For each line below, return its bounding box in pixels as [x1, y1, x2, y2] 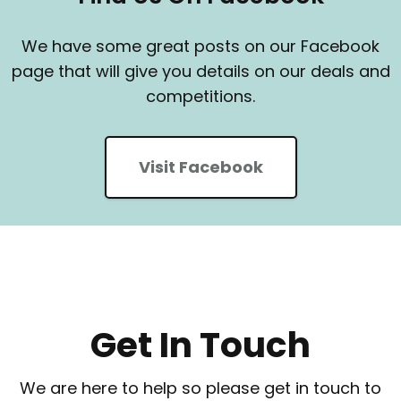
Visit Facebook [138, 155, 263, 178]
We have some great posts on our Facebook [21, 34, 380, 57]
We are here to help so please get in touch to [20, 376, 381, 399]
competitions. [146, 84, 255, 107]
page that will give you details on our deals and [11, 59, 390, 82]
